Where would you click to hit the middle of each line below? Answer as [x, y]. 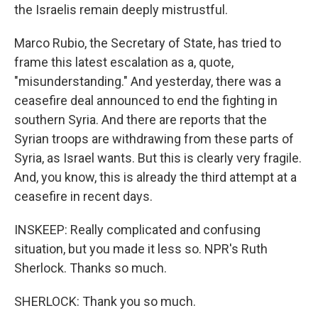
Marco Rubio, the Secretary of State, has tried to [148, 43]
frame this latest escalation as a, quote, [124, 62]
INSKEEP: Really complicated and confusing [137, 230]
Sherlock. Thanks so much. [91, 268]
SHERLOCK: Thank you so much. [105, 301]
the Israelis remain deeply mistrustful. [121, 10]
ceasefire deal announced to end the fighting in [146, 100]
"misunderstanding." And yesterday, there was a [148, 81]
